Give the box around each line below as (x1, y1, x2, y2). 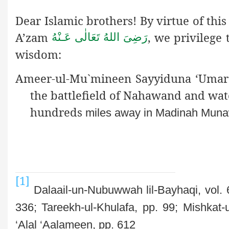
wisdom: (15, 46, 61, 62)
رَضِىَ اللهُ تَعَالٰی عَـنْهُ (52, 31, 148, 44)
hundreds (30, 104, 85, 120)
